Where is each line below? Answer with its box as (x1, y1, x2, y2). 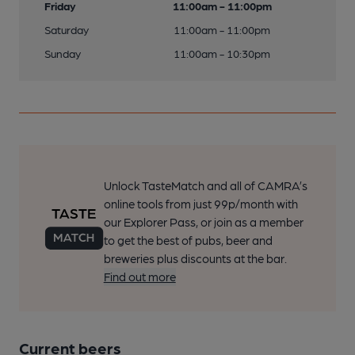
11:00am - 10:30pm (174, 47, 270, 59)
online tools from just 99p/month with (103, 197, 298, 211)
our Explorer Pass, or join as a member (103, 215, 303, 229)
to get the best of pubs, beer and (103, 233, 273, 247)
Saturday (44, 23, 89, 36)
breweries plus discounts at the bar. (103, 251, 287, 265)
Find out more (103, 269, 176, 284)
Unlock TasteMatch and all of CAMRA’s (103, 178, 307, 193)
